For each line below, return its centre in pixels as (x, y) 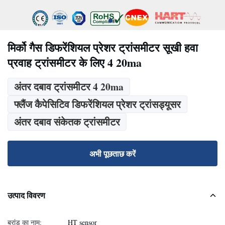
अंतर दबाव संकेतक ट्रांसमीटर (67, 122)
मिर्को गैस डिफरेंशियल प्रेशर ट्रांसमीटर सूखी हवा (103, 47)
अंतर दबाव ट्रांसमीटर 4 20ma (69, 87)
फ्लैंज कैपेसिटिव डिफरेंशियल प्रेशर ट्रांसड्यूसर (97, 104)
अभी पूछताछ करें (113, 153)
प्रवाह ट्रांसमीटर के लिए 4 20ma (75, 63)
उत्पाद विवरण (26, 195)
